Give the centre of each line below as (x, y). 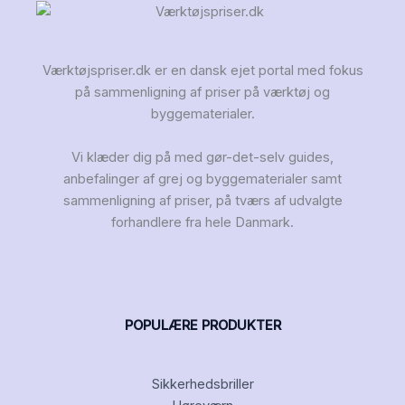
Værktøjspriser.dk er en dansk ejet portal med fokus (202, 71)
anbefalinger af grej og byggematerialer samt (202, 179)
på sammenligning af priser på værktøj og (202, 93)
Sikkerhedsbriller (202, 384)
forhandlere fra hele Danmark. (202, 223)
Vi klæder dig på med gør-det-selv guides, (202, 158)
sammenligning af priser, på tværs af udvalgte (202, 201)
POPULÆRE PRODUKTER (202, 326)
